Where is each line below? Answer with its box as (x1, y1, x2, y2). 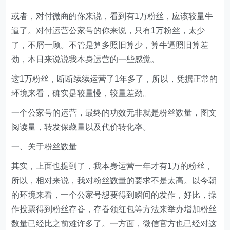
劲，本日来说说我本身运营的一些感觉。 (11, 55, 160, 64)
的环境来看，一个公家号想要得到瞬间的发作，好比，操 (11, 190, 217, 199)
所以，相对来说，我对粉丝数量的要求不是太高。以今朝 (11, 176, 217, 185)
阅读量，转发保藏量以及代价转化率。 (11, 123, 151, 131)
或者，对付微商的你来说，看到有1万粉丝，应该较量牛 (11, 12, 214, 21)
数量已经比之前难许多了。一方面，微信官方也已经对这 (11, 219, 217, 228)
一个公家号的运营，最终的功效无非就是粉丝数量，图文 (11, 108, 217, 117)
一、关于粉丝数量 (11, 142, 78, 151)
